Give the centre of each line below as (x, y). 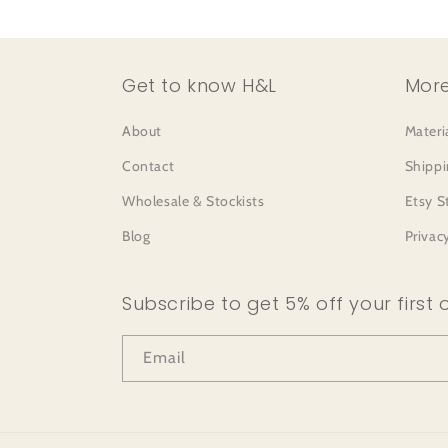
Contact (148, 166)
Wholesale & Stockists (193, 201)
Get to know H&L (199, 85)
